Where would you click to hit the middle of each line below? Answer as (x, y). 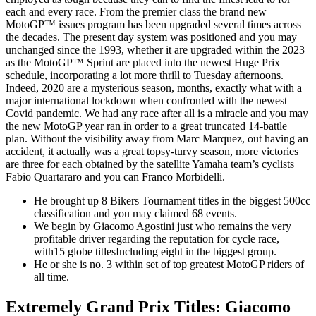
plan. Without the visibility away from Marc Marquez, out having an (157, 139)
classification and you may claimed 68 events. (135, 214)
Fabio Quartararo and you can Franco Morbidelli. (115, 177)
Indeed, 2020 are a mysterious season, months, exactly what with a (154, 88)
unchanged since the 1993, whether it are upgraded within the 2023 (155, 50)
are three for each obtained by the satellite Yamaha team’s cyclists (150, 164)
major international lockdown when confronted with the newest (146, 101)
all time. (51, 277)
